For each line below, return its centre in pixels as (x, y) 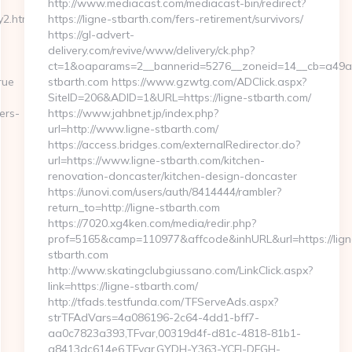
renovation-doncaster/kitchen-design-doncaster (172, 176)
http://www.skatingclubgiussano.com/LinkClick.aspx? (180, 270)
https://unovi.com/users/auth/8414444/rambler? (164, 192)
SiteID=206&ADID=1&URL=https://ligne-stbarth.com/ (179, 97)
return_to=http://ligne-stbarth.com (134, 207)
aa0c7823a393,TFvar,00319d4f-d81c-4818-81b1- (174, 333)
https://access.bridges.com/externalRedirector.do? (174, 145)
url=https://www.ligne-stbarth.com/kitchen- (156, 160)
